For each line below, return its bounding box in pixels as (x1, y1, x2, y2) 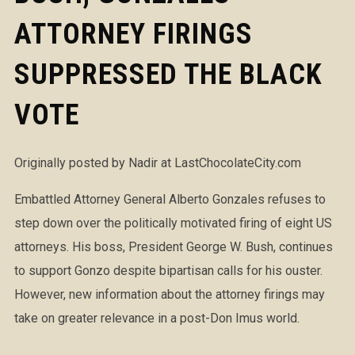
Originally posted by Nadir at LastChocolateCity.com (13, 155, 301, 170)
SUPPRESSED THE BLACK (13, 58, 323, 91)
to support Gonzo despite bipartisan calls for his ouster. (13, 263, 323, 278)
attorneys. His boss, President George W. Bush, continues (13, 239, 333, 254)
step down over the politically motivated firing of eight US (13, 216, 332, 231)
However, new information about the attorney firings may (13, 287, 325, 302)
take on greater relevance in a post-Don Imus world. (13, 311, 300, 326)
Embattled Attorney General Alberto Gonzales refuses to (13, 192, 326, 207)
